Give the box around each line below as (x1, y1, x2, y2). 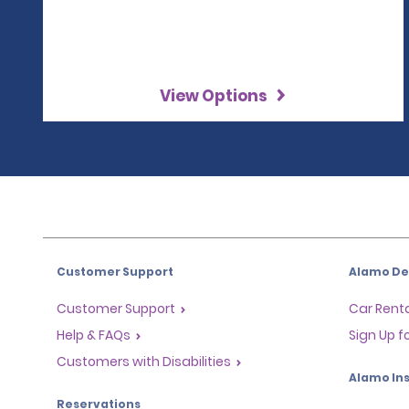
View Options (159, 85, 270, 107)
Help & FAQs (57, 325, 131, 344)
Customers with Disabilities (57, 351, 231, 371)
